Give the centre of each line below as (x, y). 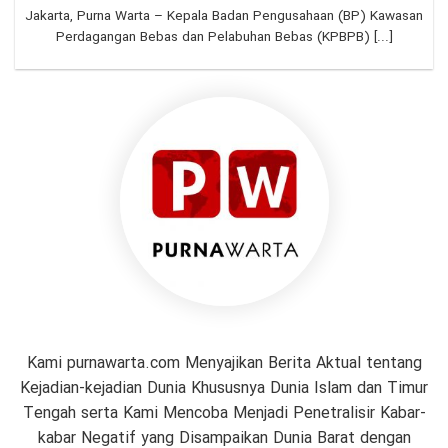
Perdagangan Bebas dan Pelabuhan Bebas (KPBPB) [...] (224, 38)
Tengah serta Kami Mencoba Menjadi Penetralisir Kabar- (224, 413)
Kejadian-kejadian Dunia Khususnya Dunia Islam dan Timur (224, 388)
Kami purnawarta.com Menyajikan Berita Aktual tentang (224, 363)
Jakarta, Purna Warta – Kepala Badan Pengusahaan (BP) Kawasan (224, 17)
